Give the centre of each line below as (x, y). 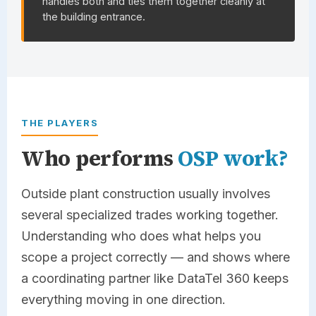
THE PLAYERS (60, 122)
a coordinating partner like (99, 278)
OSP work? (233, 158)
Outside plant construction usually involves (146, 193)
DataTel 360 (213, 278)
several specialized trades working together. (150, 214)
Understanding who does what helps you (141, 236)
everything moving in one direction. (123, 299)
